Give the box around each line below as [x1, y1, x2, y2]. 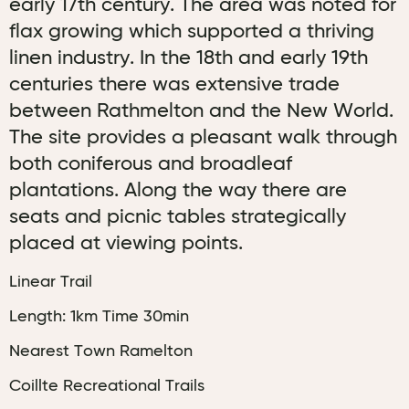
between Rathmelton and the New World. [9, 101, 393, 121]
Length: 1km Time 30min [9, 309, 189, 325]
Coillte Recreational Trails [9, 378, 204, 394]
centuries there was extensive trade [9, 75, 340, 95]
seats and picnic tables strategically [9, 207, 346, 227]
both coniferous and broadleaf [9, 154, 292, 174]
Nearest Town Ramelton [9, 343, 193, 360]
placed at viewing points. [9, 234, 243, 254]
